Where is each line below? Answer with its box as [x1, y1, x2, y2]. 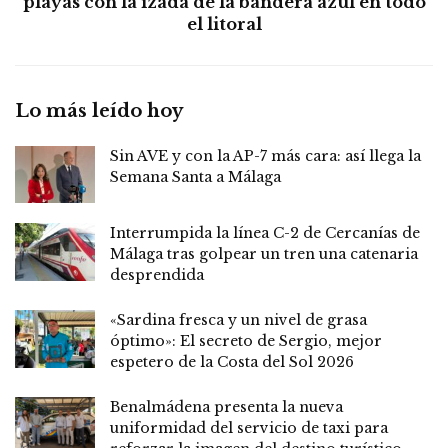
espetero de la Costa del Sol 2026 [110, 353, 354, 372]
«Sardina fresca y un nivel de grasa [110, 311, 367, 330]
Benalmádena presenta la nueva [110, 398, 343, 417]
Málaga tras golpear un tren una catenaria [110, 245, 418, 264]
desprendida [110, 266, 204, 285]
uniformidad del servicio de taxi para [110, 419, 388, 438]
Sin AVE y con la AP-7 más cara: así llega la [110, 147, 421, 166]
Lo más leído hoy [15, 100, 183, 123]
